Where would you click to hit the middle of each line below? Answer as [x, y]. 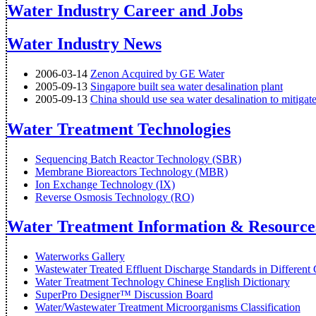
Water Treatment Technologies [119, 129]
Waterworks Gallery [80, 257]
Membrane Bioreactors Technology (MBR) [131, 171]
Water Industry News [84, 43]
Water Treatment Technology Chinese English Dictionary [162, 282]
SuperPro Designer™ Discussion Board [124, 295]
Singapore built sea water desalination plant [186, 86]
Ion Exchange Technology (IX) [105, 184]
